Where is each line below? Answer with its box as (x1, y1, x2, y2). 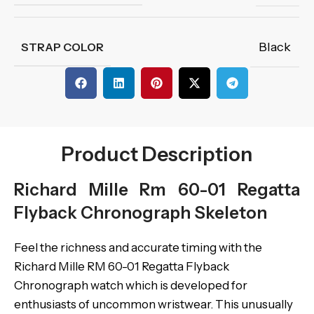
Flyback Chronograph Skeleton (14, 203, 267, 223)
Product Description (61, 142, 253, 166)
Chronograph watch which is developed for (14, 278, 247, 292)
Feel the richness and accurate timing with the (14, 240, 262, 254)
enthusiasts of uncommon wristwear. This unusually (14, 297, 293, 311)
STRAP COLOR (21, 40, 104, 54)
